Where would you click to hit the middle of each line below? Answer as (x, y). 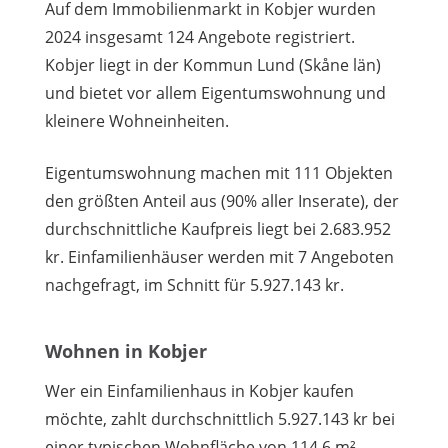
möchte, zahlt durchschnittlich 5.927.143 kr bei (220, 419)
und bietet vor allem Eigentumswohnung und (215, 92)
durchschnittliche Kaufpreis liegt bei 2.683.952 (218, 228)
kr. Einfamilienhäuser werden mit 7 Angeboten (219, 256)
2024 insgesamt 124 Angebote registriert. (200, 36)
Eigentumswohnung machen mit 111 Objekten (219, 172)
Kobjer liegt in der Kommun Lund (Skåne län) (213, 64)
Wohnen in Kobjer (126, 350)
